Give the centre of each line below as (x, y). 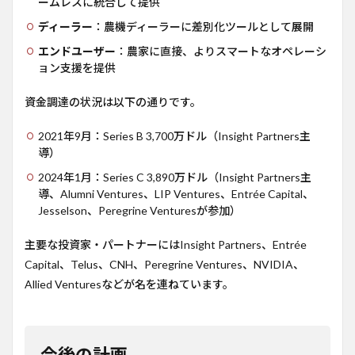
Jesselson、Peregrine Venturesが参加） (139, 211)
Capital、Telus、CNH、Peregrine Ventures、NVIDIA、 (164, 265)
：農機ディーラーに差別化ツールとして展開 (203, 27)
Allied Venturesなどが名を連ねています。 (129, 284)
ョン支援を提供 (77, 68)
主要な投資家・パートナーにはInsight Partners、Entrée (166, 245)
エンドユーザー (77, 52)
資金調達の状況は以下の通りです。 (113, 102)
